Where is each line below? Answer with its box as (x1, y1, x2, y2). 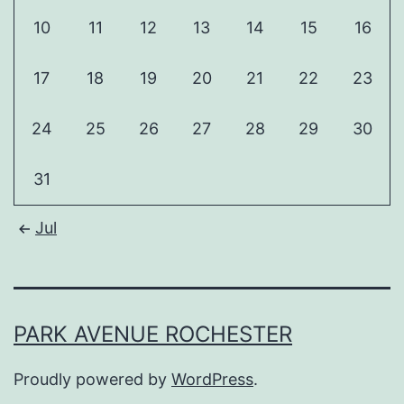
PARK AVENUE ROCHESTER (14, 320, 292, 347)
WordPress (171, 369, 253, 389)
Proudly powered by (14, 369, 171, 389)
